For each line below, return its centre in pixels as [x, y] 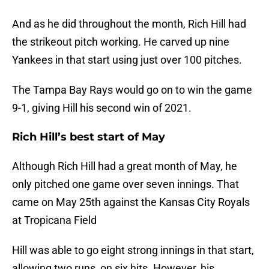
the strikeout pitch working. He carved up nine [121, 42]
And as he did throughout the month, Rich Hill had [129, 24]
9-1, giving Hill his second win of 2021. [102, 108]
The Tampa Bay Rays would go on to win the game [132, 90]
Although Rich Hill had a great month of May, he [125, 166]
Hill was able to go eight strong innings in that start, [133, 250]
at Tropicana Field [54, 220]
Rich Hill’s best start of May [89, 137]
